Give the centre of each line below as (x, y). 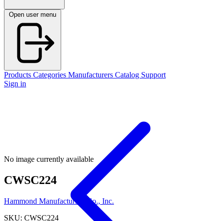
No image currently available (49, 159)
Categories (51, 75)
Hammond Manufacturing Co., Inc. (59, 201)
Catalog (128, 75)
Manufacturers (92, 75)
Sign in (15, 84)
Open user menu (33, 15)
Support (153, 75)
